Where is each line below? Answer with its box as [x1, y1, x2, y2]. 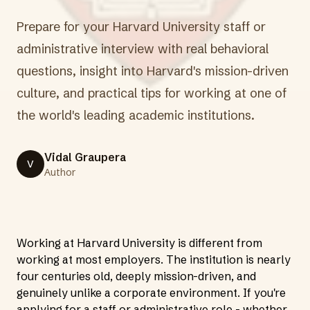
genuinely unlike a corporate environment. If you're [17, 286, 286, 300]
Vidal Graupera [44, 150, 126, 164]
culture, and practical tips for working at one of [17, 85, 286, 101]
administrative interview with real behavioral [17, 41, 268, 57]
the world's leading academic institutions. [17, 107, 255, 123]
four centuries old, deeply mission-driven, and [17, 269, 256, 283]
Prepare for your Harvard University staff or [17, 19, 266, 35]
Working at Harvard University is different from [17, 236, 262, 250]
